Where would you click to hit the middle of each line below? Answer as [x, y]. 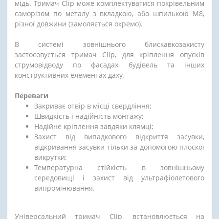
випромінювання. [65, 188]
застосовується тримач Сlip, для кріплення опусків [109, 54]
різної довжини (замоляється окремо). [79, 23]
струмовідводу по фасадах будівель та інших [109, 65]
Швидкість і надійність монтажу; [89, 116]
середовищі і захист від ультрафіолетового [119, 177]
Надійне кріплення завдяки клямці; [94, 126]
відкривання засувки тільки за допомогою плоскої [119, 147]
